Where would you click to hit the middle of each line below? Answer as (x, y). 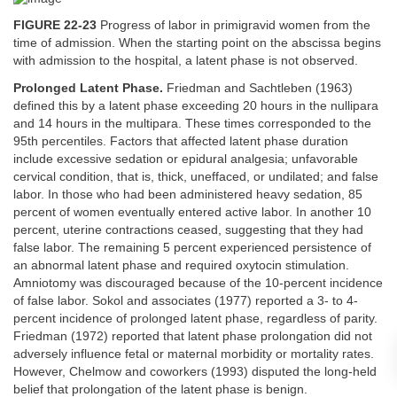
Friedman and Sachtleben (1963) (258, 88)
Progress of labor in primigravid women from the (234, 26)
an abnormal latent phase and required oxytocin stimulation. (181, 265)
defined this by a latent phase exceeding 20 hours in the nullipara (196, 105)
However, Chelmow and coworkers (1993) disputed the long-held (195, 371)
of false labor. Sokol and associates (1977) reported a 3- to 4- (186, 300)
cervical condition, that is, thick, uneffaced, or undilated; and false (196, 176)
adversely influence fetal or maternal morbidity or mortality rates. (194, 354)
